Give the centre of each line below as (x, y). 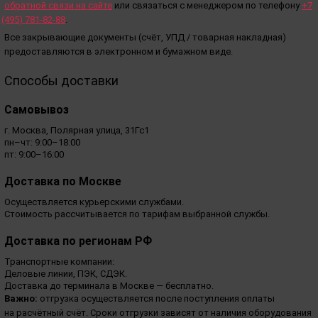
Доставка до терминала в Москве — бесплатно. (109, 285)
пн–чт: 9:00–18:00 (42, 142)
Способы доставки (61, 80)
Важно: (21, 298)
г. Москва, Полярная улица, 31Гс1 (77, 130)
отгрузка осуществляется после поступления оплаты (156, 298)
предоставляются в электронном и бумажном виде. (119, 51)
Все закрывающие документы (70, 37)
